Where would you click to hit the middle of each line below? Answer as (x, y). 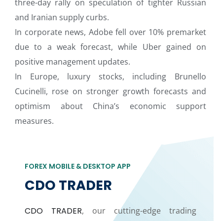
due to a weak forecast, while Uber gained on (110, 47)
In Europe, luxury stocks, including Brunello (110, 77)
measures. (34, 121)
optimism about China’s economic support (110, 106)
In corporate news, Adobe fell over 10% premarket (110, 32)
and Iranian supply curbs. (62, 18)
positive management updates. (73, 62)
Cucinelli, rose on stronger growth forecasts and (110, 92)
